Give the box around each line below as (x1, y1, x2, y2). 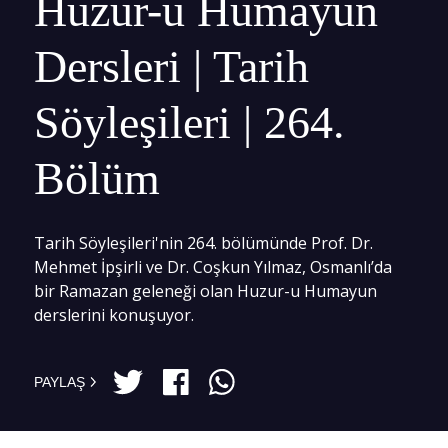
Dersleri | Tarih (34, 41, 309, 92)
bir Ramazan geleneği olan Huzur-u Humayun (34, 280, 377, 302)
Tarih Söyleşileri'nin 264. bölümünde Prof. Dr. (34, 232, 373, 254)
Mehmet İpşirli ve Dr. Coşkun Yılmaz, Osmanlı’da (34, 256, 392, 278)
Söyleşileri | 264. (34, 97, 345, 148)
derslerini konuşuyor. (34, 304, 194, 326)
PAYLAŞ (34, 374, 86, 390)
